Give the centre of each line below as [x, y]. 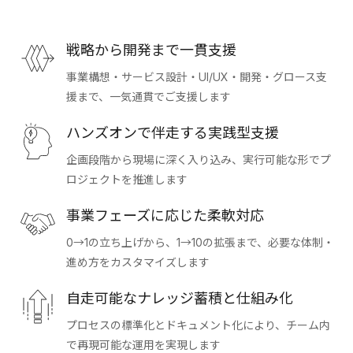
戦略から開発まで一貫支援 [151, 50]
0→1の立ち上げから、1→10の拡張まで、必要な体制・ [200, 243]
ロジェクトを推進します [127, 180]
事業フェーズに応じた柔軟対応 [165, 216]
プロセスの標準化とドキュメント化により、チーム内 [198, 325]
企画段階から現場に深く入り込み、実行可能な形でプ [199, 160]
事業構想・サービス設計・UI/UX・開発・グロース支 [197, 77]
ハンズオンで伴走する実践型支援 [173, 133]
